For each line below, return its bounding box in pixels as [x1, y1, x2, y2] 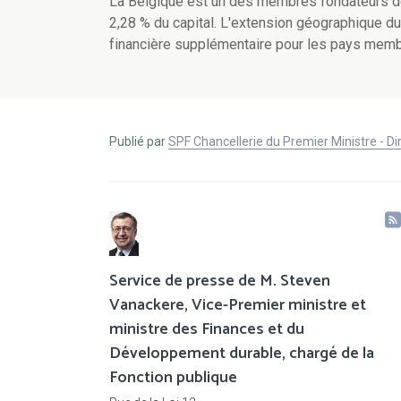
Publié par [109, 134, 168, 149]
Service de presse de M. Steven [109, 268, 330, 295]
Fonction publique [109, 364, 237, 392]
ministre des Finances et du [109, 316, 304, 344]
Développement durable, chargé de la [109, 340, 374, 368]
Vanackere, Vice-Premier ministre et [109, 292, 366, 320]
